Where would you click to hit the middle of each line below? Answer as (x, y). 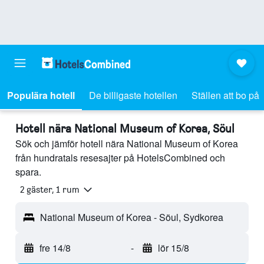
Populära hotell (41, 95)
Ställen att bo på (225, 95)
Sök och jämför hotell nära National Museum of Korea (127, 143)
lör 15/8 (173, 248)
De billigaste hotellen (133, 95)
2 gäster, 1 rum (50, 190)
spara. (28, 172)
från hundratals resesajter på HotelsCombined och (120, 158)
